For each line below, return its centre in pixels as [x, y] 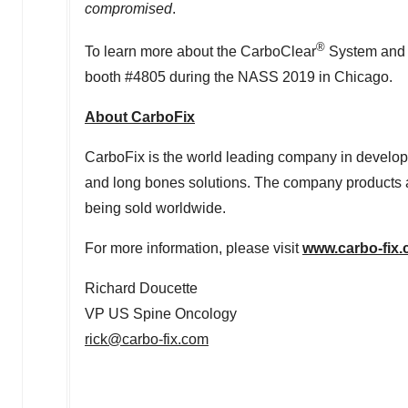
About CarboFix [140, 117]
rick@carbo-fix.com [147, 340]
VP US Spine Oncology [161, 314]
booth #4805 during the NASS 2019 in [209, 77]
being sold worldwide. [155, 209]
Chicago [362, 77]
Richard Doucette [141, 289]
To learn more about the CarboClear [200, 52]
